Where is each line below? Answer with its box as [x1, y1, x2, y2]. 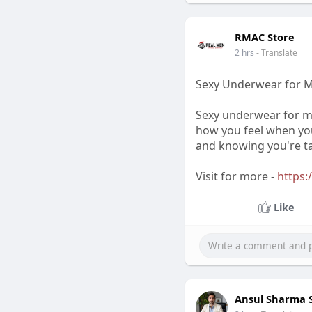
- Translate [256, 47, 297, 58]
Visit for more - [195, 169, 277, 184]
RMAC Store [234, 30, 295, 44]
